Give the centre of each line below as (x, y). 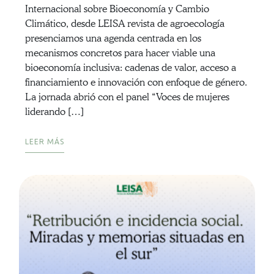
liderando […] (54, 112)
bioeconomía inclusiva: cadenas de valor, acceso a (130, 68)
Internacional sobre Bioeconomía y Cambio (117, 9)
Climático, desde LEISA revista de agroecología (124, 24)
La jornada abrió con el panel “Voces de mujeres (127, 97)
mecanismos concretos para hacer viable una (120, 53)
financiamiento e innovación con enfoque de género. (136, 83)
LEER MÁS (44, 142)
